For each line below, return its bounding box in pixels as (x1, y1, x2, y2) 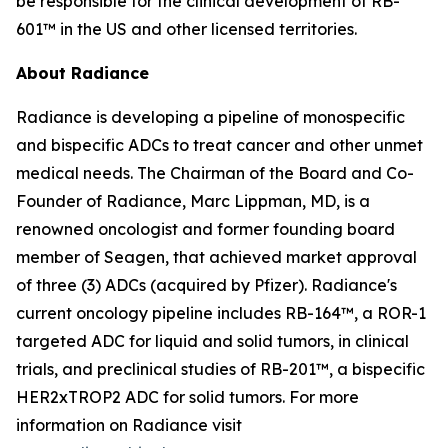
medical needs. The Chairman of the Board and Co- (16, 163, 414, 183)
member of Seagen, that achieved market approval (16, 247, 417, 267)
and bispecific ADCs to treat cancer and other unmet (16, 135, 423, 155)
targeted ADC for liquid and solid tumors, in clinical (16, 331, 409, 351)
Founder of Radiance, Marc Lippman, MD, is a (16, 191, 370, 211)
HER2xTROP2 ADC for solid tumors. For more (16, 387, 359, 407)
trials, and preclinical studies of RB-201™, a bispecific (16, 359, 425, 379)
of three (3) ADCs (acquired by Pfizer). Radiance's (16, 275, 397, 295)
